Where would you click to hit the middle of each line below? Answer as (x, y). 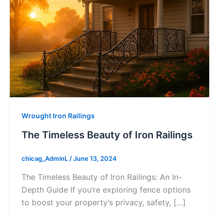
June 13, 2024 (95, 159)
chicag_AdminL (45, 159)
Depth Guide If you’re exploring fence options (106, 189)
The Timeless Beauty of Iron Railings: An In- (102, 177)
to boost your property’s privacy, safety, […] (104, 202)
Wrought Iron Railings (58, 116)
